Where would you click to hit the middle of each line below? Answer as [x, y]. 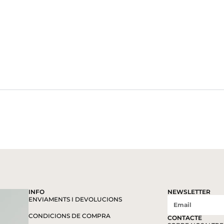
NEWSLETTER [189, 191]
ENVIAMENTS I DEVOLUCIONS [75, 199]
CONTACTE [185, 217]
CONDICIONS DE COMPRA [69, 215]
